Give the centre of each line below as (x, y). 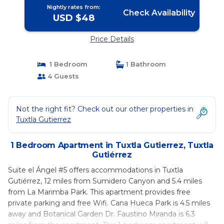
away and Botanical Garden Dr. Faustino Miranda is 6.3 (101, 214)
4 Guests (62, 76)
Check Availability (159, 13)
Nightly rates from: (74, 7)
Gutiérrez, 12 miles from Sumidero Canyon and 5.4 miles (105, 181)
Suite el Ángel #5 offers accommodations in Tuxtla (95, 170)
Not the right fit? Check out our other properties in (105, 109)
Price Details (112, 39)
